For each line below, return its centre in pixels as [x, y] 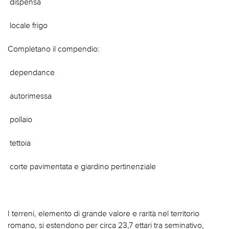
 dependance [31, 72]
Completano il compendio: [54, 49]
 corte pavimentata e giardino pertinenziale [82, 166]
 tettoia [19, 143]
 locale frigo [28, 25]
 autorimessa [30, 96]
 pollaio [20, 119]
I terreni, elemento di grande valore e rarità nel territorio [104, 213]
